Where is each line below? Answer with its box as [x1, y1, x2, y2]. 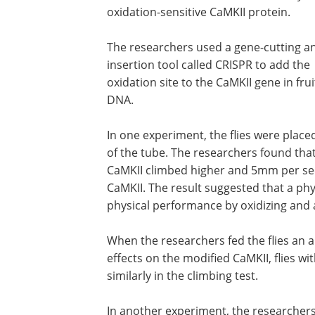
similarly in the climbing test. [107, 268, 258, 283]
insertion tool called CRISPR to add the [107, 57, 310, 72]
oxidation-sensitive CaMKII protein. [107, 4, 290, 20]
